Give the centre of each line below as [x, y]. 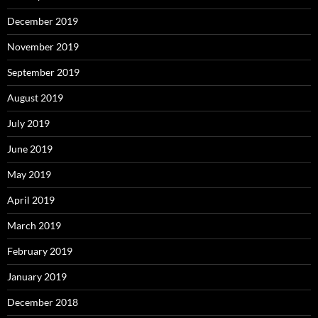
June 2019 [30, 149]
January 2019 [37, 277]
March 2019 [34, 226]
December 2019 [43, 21]
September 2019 [43, 72]
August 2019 [35, 98]
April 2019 [31, 200]
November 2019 [43, 47]
